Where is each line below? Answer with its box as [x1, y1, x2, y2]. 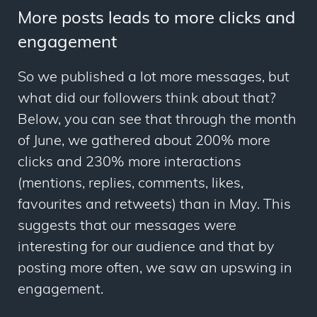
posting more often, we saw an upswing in [18, 262, 292, 277]
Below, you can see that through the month [18, 113, 296, 128]
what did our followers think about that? [18, 92, 276, 107]
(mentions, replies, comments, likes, [18, 177, 243, 192]
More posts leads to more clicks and [18, 11, 295, 28]
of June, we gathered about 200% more [18, 134, 270, 149]
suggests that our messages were [18, 219, 236, 234]
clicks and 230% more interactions [18, 156, 241, 171]
